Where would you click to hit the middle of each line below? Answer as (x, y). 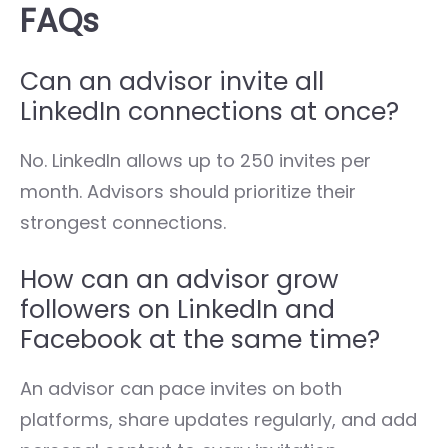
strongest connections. (123, 222)
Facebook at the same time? (200, 339)
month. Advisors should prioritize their (188, 191)
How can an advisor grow (179, 279)
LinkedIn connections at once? (209, 111)
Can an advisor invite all (172, 81)
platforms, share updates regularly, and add (218, 419)
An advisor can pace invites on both (181, 388)
